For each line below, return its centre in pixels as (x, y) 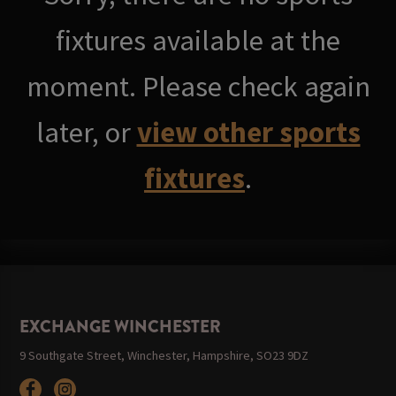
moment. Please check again (198, 86)
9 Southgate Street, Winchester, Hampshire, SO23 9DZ (164, 355)
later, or (86, 132)
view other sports (248, 132)
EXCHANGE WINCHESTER (121, 327)
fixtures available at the (198, 40)
